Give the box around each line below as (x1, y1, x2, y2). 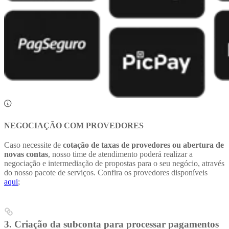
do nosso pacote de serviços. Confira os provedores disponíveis (4, 168, 208, 177)
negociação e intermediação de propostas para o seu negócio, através (4, 158, 224, 168)
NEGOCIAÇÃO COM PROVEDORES (4, 121, 144, 130)
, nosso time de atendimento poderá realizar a (48, 149, 193, 158)
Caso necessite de (4, 140, 63, 149)
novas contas (4, 149, 48, 158)
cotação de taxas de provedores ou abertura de (63, 140, 224, 149)
